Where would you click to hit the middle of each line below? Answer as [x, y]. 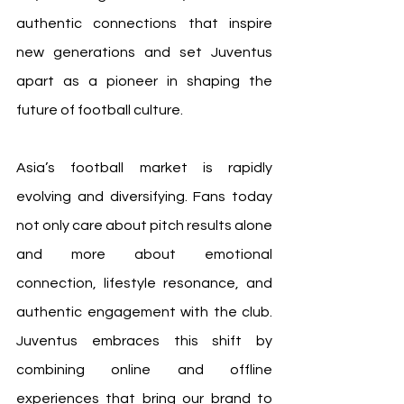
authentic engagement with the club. [144, 312]
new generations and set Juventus [144, 53]
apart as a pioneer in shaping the [144, 82]
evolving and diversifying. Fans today [144, 197]
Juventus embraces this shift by [144, 341]
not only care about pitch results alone [144, 226]
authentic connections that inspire [144, 24]
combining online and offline [144, 370]
